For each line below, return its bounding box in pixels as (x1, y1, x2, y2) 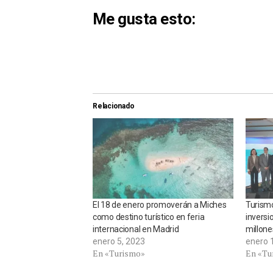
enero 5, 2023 (93, 236, 145, 247)
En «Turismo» (93, 247, 145, 260)
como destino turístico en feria (93, 212, 205, 222)
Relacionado (93, 102, 135, 111)
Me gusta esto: (93, 10, 196, 29)
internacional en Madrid (93, 224, 179, 235)
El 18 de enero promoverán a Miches (93, 200, 227, 210)
